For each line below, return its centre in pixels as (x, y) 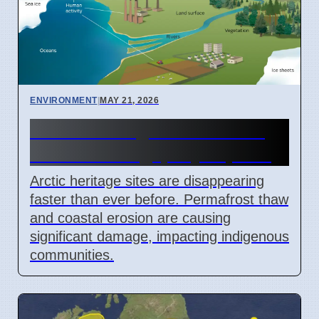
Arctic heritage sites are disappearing (147, 181)
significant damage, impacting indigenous (159, 236)
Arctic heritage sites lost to (147, 130)
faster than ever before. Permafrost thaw (159, 199)
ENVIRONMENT (64, 100)
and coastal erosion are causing (130, 218)
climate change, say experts (151, 153)
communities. (72, 255)
